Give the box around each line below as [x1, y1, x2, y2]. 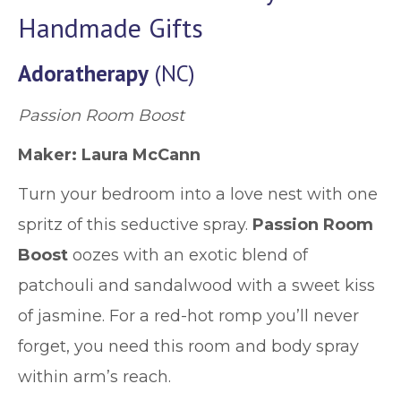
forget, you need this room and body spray [18, 337, 359, 356]
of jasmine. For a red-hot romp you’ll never [18, 306, 359, 326]
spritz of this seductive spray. [18, 215, 252, 235]
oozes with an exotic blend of [68, 245, 308, 265]
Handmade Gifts [18, 10, 203, 45]
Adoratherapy [18, 59, 149, 88]
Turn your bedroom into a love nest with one [18, 184, 378, 204]
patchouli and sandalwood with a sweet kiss [18, 276, 375, 295]
